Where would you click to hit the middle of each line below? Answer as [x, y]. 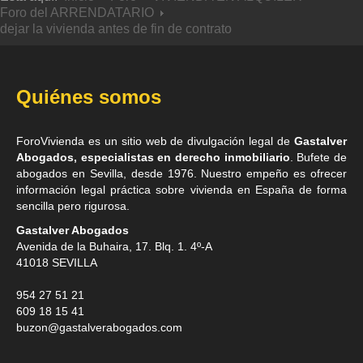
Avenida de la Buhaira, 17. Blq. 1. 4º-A [114, 246]
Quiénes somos [89, 96]
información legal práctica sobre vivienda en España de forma [181, 189]
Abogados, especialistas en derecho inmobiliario [153, 157]
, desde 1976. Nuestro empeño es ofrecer [235, 173]
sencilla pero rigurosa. [73, 205]
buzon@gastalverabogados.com [99, 327]
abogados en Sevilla [70, 173]
